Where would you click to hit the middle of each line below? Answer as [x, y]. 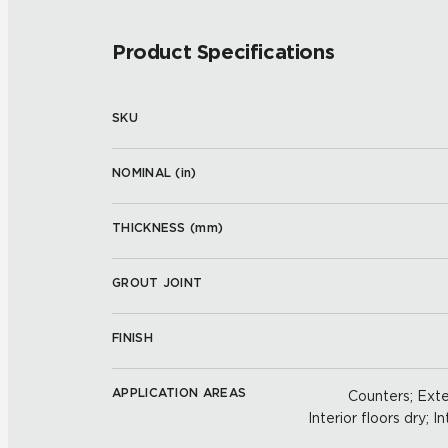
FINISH [132, 337]
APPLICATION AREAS [179, 392]
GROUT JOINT [157, 282]
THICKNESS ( [154, 227]
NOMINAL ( [146, 172]
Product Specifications [223, 52]
